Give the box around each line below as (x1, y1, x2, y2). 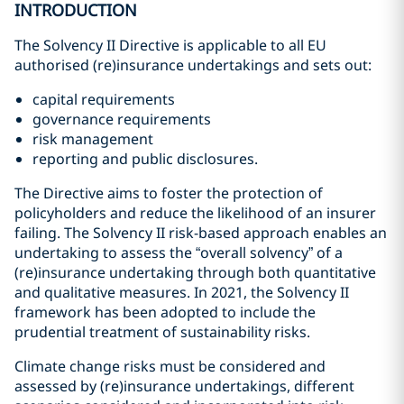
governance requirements (32, 109, 211, 129)
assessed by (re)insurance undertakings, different (14, 376, 354, 396)
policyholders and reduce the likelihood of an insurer (14, 203, 376, 223)
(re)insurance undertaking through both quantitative (14, 262, 376, 282)
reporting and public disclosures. (32, 149, 262, 169)
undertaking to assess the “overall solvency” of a (14, 243, 343, 262)
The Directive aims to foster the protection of (14, 183, 323, 203)
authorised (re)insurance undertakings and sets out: (14, 55, 372, 75)
